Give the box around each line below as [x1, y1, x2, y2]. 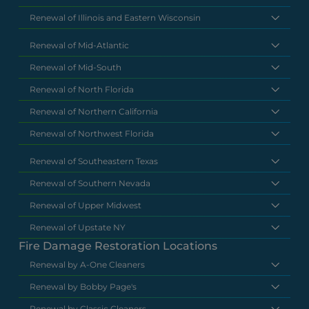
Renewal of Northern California [30, 106, 159, 117]
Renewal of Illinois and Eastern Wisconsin [30, 12, 201, 23]
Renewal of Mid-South [30, 61, 122, 72]
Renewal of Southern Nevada [30, 177, 151, 188]
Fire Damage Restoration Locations [19, 239, 218, 252]
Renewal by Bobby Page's [30, 281, 137, 292]
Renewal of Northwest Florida [30, 128, 154, 139]
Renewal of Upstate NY [30, 221, 126, 232]
